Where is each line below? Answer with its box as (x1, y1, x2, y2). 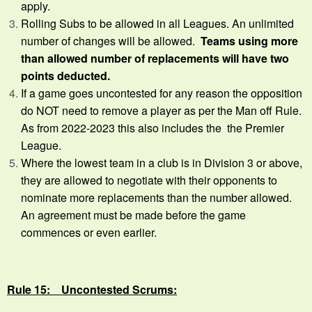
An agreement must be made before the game (21, 206, 246, 223)
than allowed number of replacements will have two (21, 49, 289, 66)
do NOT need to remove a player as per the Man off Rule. (21, 102, 302, 118)
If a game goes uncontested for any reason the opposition (21, 84, 302, 101)
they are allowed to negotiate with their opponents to (21, 171, 277, 188)
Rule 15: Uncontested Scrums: (7, 281, 177, 297)
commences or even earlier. (21, 224, 157, 240)
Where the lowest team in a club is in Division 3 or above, (21, 154, 302, 171)
